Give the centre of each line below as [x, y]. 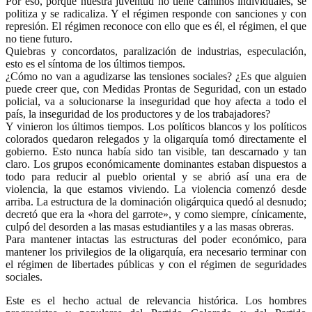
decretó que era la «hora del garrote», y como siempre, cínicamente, [156, 214]
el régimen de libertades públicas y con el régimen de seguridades [156, 264]
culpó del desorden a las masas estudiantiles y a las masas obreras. [150, 226]
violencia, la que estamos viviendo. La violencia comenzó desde [156, 189]
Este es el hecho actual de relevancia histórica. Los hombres [156, 300]
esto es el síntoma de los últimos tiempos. [95, 63]
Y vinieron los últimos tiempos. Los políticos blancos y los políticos [156, 126]
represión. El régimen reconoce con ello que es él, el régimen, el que [156, 26]
